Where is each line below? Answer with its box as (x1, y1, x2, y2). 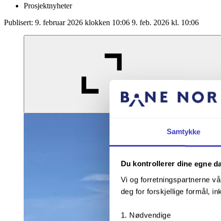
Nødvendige (129, 211, 171, 220)
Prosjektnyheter (24, 1, 72, 10)
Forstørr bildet (178, 104, 218, 112)
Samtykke (166, 127, 201, 136)
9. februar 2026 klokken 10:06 (35, 18, 130, 27)
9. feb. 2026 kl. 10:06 (132, 18, 199, 27)
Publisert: (4, 18, 35, 27)
